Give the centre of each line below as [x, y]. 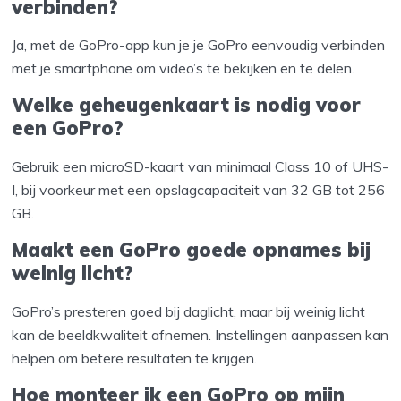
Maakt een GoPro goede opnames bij [192, 250]
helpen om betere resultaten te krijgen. [135, 358]
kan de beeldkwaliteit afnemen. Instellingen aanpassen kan [200, 334]
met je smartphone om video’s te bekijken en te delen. [183, 68]
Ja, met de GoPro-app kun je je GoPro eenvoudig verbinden [199, 45]
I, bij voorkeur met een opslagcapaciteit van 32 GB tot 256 [199, 190]
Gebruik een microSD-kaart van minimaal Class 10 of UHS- [200, 167]
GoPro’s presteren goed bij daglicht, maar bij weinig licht [189, 311]
